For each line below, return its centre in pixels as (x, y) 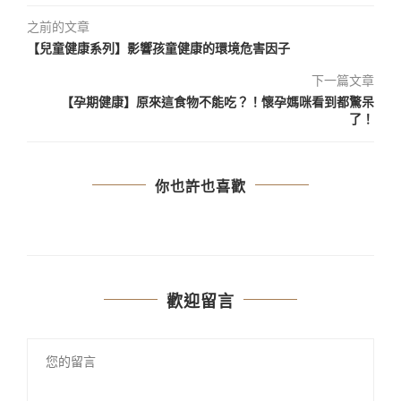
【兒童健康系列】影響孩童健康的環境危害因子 (158, 49)
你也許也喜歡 (200, 187)
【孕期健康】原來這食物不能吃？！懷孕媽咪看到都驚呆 (218, 102)
